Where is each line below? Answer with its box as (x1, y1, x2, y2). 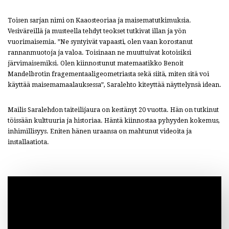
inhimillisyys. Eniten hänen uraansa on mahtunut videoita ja (8, 128, 192, 135)
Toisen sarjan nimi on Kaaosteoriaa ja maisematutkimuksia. (8, 17, 191, 25)
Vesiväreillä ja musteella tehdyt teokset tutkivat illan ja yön (8, 28, 186, 35)
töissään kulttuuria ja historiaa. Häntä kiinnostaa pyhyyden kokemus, (8, 117, 220, 125)
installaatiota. (8, 139, 49, 146)
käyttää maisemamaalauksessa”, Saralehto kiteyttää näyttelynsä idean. (8, 81, 221, 89)
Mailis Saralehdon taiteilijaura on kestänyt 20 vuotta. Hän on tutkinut (8, 106, 219, 114)
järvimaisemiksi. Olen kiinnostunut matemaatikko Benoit (8, 60, 184, 67)
